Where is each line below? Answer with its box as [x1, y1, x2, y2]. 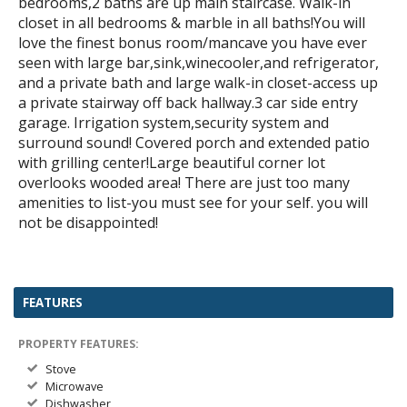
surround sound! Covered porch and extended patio [18, 132, 370, 153]
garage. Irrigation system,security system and [18, 112, 329, 133]
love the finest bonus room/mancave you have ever [18, 32, 367, 53]
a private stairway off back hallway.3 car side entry [18, 92, 358, 113]
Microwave [45, 378, 104, 394]
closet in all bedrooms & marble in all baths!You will [18, 12, 365, 33]
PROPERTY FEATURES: [18, 335, 139, 352]
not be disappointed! [18, 212, 158, 233]
